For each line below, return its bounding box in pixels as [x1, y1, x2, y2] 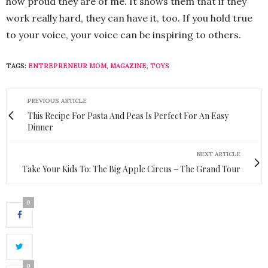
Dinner [28, 121, 53, 133]
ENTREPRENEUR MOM [28, 61, 106, 70]
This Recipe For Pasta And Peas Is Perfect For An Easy [28, 109, 229, 121]
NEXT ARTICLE [197, 150, 240, 158]
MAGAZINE [110, 61, 147, 70]
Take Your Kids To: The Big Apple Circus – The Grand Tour [22, 163, 240, 175]
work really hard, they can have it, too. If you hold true [6, 11, 252, 24]
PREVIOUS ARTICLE [28, 96, 87, 105]
